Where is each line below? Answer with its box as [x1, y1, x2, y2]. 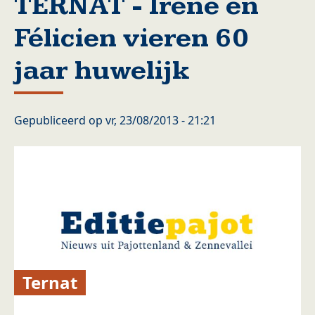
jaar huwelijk [14, 55, 189, 86]
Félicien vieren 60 [14, 22, 249, 54]
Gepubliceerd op [14, 112, 105, 128]
